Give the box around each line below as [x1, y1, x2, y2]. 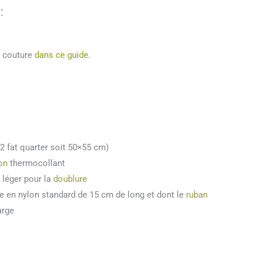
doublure [53, 174, 87, 185]
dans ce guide [35, 49, 88, 60]
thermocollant [8, 158, 65, 169]
